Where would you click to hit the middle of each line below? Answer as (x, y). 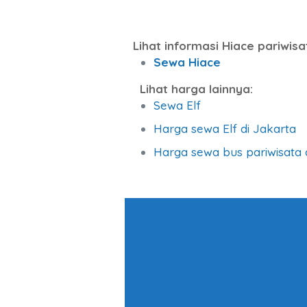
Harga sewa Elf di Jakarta (225, 128)
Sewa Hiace (187, 62)
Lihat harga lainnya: (196, 88)
